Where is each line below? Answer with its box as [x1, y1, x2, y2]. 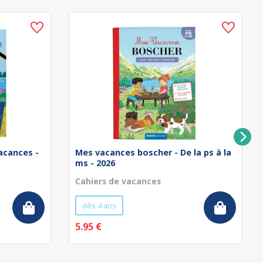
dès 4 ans [82, 200, 116, 211]
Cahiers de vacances [75, 176, 161, 187]
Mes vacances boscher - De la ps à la [75, 147, 231, 158]
